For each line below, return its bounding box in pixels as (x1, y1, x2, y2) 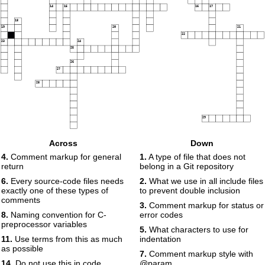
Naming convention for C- (8, 210, 106, 219)
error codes (140, 210, 183, 219)
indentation (140, 234, 181, 244)
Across (49, 138, 77, 148)
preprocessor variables (1, 219, 87, 229)
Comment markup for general (8, 152, 121, 161)
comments (1, 195, 40, 205)
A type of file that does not (147, 152, 245, 161)
